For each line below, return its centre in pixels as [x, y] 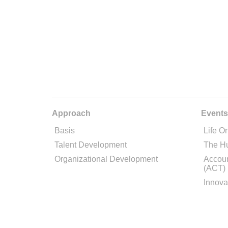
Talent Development [91, 145]
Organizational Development [106, 159]
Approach [71, 113]
